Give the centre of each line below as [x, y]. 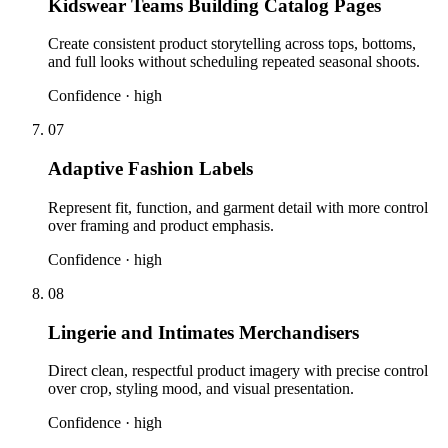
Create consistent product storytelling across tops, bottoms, [232, 44]
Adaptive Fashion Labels [150, 169]
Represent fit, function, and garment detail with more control [238, 207]
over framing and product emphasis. [161, 225]
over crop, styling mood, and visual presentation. [201, 389]
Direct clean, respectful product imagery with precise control [238, 371]
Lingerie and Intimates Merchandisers [203, 332]
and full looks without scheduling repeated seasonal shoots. [234, 62]
